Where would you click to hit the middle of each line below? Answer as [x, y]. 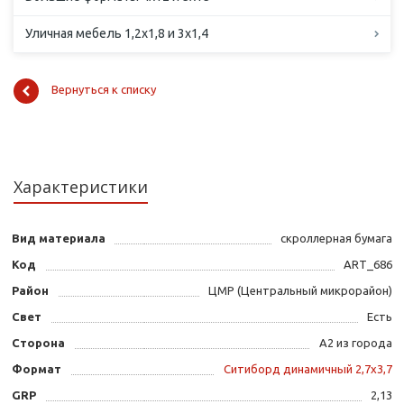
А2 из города [356, 343]
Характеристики [81, 187]
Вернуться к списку [104, 90]
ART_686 [368, 265]
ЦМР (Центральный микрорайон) [300, 291]
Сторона [38, 343]
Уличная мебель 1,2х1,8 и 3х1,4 [117, 34]
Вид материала [59, 239]
